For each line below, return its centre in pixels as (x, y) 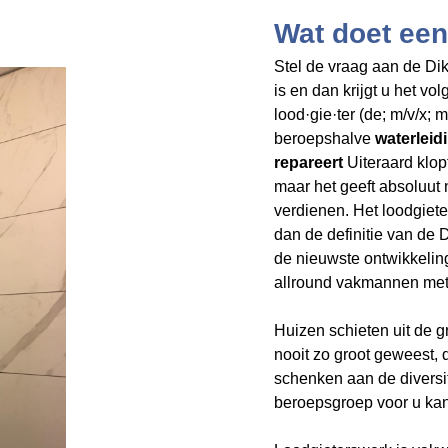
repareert (308, 162)
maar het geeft (326, 186)
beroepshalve (324, 138)
